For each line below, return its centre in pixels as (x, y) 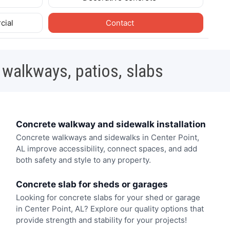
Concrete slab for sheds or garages (92, 184)
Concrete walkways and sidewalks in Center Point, (107, 138)
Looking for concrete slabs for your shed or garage (108, 197)
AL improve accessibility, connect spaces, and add (106, 149)
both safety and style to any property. (83, 160)
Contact (121, 23)
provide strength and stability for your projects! (101, 220)
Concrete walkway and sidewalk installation (111, 124)
